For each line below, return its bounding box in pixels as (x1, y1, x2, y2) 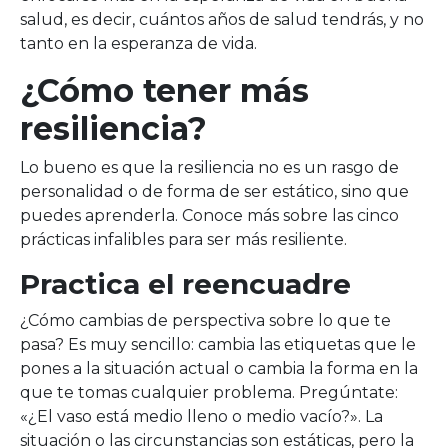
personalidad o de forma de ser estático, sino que (20, 182, 409, 201)
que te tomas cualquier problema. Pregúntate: (20, 383, 398, 402)
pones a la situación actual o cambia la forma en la (20, 359, 418, 378)
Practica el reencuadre (20, 267, 351, 301)
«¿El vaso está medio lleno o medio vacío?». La (20, 407, 383, 426)
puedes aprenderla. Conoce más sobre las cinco (20, 206, 399, 225)
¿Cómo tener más (20, 71, 309, 110)
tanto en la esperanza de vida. (20, 34, 257, 53)
